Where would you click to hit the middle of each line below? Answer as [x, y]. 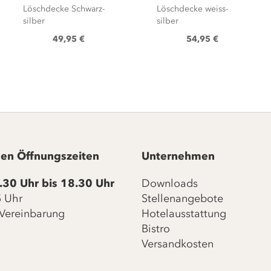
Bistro [156, 229]
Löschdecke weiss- [192, 8]
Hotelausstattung [184, 214]
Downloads [170, 183]
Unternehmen [178, 156]
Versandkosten [178, 244]
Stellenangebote [182, 198]
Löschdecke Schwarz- [64, 8]
